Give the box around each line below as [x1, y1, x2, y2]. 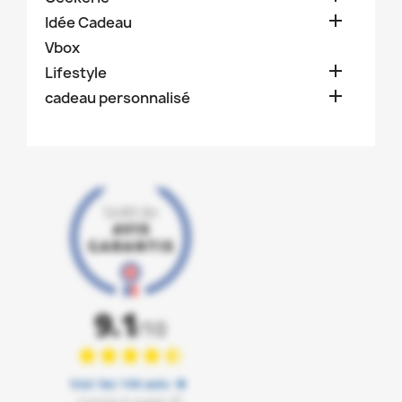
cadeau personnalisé [45, 87, 190, 108]
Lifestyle [45, 62, 107, 83]
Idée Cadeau [45, 12, 132, 32]
